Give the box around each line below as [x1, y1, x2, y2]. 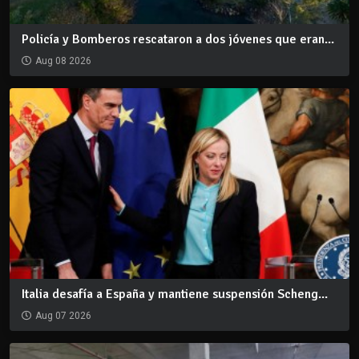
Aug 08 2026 [35, 54, 91, 67]
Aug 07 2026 [35, 310, 91, 322]
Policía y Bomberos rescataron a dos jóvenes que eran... [22, 30, 334, 47]
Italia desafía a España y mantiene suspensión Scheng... [22, 286, 328, 303]
